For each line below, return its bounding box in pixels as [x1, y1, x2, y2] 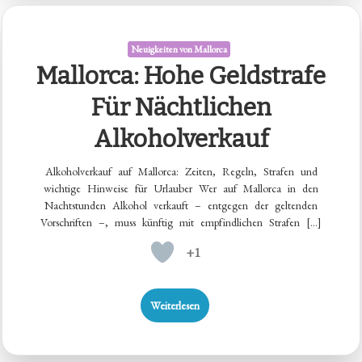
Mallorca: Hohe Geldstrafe [36, 61, 326, 91]
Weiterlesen [150, 298, 200, 314]
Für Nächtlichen [90, 93, 271, 123]
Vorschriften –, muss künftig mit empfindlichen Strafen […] [40, 215, 322, 230]
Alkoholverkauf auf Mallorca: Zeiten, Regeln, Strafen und [44, 164, 318, 179]
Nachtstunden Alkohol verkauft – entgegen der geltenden [44, 198, 318, 213]
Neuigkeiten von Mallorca [131, 43, 227, 57]
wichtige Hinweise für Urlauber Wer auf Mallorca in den [44, 181, 318, 196]
